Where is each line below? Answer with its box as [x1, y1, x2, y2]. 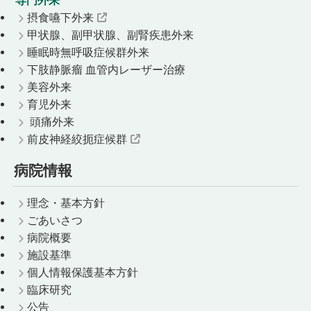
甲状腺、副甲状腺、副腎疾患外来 [26, 28, 194, 41]
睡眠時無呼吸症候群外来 [26, 45, 149, 58]
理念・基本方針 [26, 196, 105, 209]
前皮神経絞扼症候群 [26, 132, 127, 145]
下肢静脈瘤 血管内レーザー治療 [26, 62, 185, 76]
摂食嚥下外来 [26, 10, 94, 24]
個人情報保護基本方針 [26, 265, 138, 278]
